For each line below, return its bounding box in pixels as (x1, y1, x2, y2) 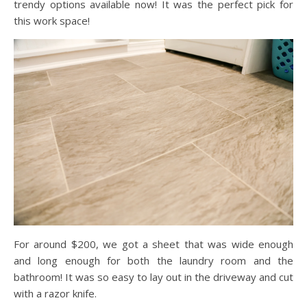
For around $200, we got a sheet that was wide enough (14, 236, 293, 251)
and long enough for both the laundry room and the (14, 253, 293, 267)
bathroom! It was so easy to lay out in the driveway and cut (14, 269, 293, 284)
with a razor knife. (14, 286, 97, 300)
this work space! (14, 13, 90, 27)
